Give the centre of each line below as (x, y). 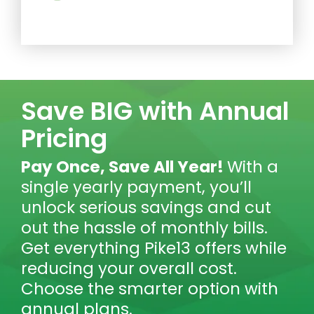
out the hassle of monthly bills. (144, 228)
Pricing (64, 139)
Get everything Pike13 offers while (154, 248)
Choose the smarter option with (150, 289)
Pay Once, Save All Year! (124, 167)
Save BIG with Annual (155, 111)
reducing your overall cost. (129, 269)
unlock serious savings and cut (146, 208)
